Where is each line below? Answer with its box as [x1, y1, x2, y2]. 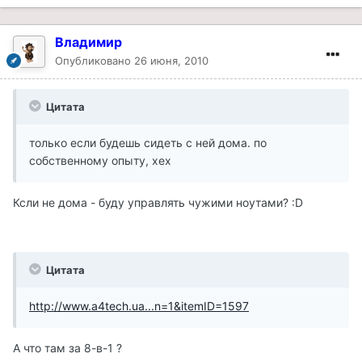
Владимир [55, 33, 122, 50]
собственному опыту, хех [29, 153, 171, 167]
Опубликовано [55, 53, 134, 67]
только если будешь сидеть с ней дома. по [29, 135, 267, 149]
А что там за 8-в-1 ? [13, 340, 122, 355]
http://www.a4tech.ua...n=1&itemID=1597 [29, 298, 249, 313]
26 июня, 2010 [134, 53, 208, 67]
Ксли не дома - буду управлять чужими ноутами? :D [13, 195, 303, 209]
